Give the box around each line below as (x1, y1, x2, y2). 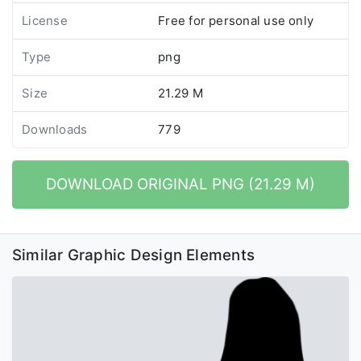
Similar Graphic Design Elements (12, 245, 255, 264)
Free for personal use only (158, 12, 314, 28)
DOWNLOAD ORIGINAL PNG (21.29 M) (46, 174, 315, 193)
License (22, 12, 68, 28)
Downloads (22, 121, 88, 137)
